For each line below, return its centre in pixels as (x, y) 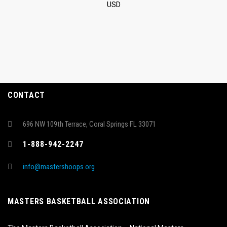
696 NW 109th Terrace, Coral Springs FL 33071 (89, 124)
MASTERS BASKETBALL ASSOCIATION (79, 202)
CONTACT (26, 95)
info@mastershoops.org (59, 167)
